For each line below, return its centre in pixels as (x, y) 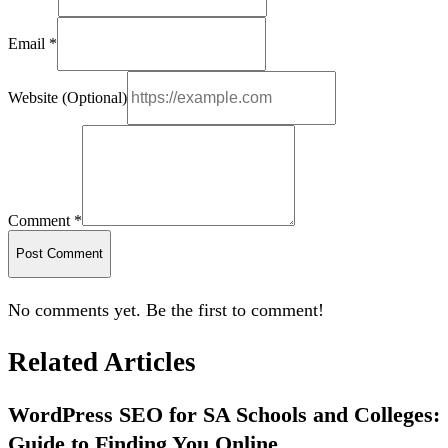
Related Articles (102, 362)
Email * (32, 43)
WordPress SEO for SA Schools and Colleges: (224, 415)
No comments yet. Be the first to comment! (166, 309)
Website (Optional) (67, 97)
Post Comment (59, 254)
